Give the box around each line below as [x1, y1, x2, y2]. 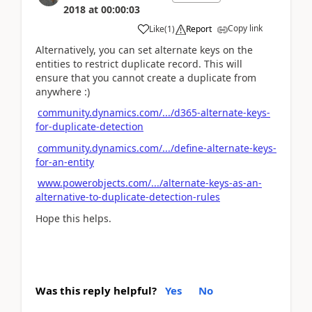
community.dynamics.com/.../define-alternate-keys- [38, 141, 276, 155]
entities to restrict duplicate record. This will [36, 56, 242, 70]
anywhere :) [36, 84, 90, 98]
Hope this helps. [36, 211, 111, 225]
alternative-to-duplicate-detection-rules [36, 190, 220, 203]
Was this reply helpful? [36, 283, 157, 297]
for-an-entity [36, 155, 94, 169]
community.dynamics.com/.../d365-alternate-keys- [38, 106, 270, 119]
